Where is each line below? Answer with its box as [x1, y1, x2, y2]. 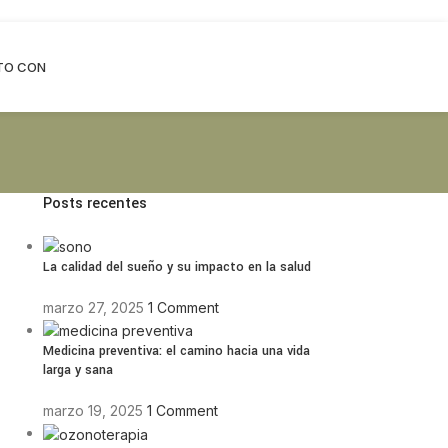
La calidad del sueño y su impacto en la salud [42, 258, 311, 277]
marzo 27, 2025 [42, 299, 144, 317]
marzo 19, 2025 [42, 402, 143, 420]
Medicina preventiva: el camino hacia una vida [42, 342, 310, 361]
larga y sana [42, 361, 113, 380]
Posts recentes [42, 193, 147, 214]
